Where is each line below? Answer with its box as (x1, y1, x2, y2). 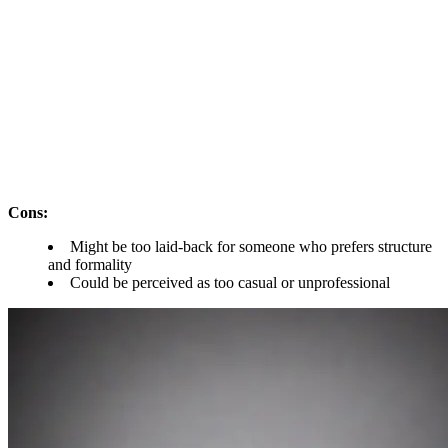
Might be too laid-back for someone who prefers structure (70, 237, 432, 255)
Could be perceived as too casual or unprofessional (70, 273, 390, 291)
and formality (48, 255, 132, 273)
